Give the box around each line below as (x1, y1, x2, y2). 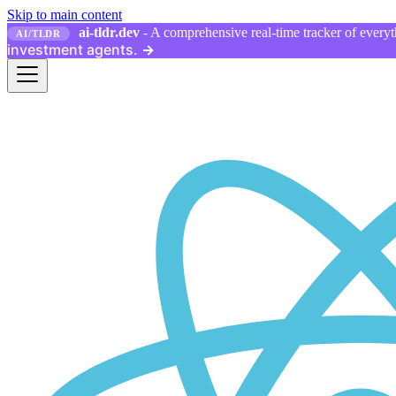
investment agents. (7, 41, 138, 58)
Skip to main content (7, 7, 122, 22)
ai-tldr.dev (79, 25, 141, 40)
